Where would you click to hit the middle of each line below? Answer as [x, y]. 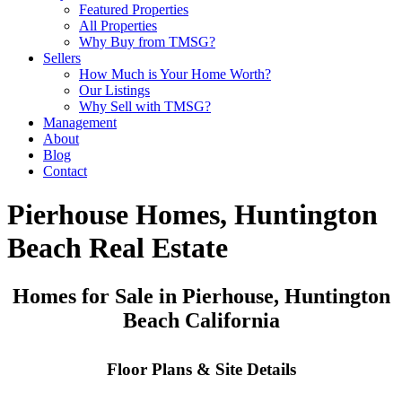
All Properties [118, 26]
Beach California [201, 320]
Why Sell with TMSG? [145, 106]
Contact [65, 171]
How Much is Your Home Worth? [175, 74]
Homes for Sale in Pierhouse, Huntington [201, 296]
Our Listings [114, 90]
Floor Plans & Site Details [201, 369]
